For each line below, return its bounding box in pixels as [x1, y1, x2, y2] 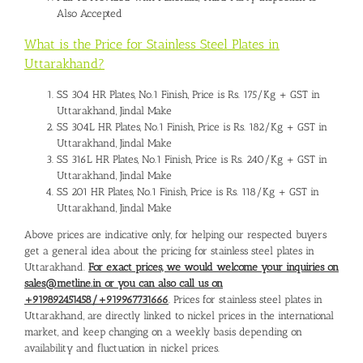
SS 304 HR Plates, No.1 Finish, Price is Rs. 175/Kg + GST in [57, 88, 320, 100]
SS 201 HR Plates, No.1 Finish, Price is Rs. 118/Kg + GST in [57, 185, 319, 198]
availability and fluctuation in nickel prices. [24, 341, 220, 354]
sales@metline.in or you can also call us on [24, 276, 223, 289]
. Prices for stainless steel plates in [169, 293, 322, 305]
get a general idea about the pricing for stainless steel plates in [24, 244, 314, 257]
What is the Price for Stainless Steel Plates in [24, 36, 280, 52]
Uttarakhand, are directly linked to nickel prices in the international [24, 309, 334, 322]
